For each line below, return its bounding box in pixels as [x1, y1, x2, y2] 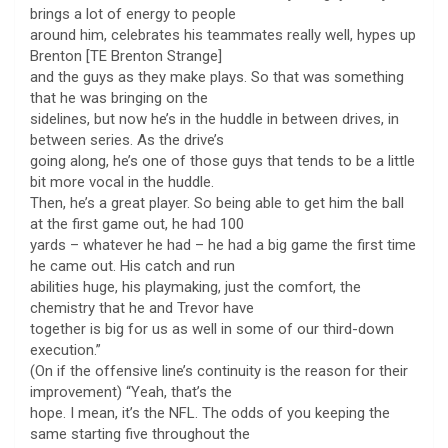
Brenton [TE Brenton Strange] [30, 46, 222, 65]
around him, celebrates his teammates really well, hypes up [30, 25, 416, 44]
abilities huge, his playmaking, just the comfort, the [30, 277, 361, 296]
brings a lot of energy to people [30, 4, 236, 23]
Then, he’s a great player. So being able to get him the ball [30, 193, 404, 212]
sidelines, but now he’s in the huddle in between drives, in [30, 109, 399, 128]
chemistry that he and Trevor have [30, 298, 254, 317]
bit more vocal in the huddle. [30, 172, 214, 191]
